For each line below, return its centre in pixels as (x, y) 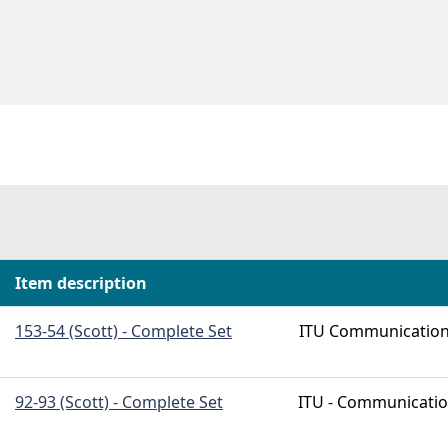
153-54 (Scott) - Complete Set (123, 331)
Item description (81, 283)
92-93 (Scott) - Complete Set (119, 402)
